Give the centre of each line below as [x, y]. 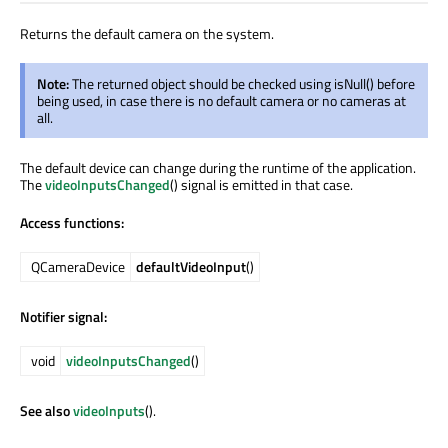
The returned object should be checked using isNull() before [243, 83]
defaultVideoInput [191, 266]
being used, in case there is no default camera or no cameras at [221, 100]
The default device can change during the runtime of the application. [218, 167]
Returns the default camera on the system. [147, 33]
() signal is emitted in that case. [261, 184]
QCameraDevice [78, 266]
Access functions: [72, 222]
